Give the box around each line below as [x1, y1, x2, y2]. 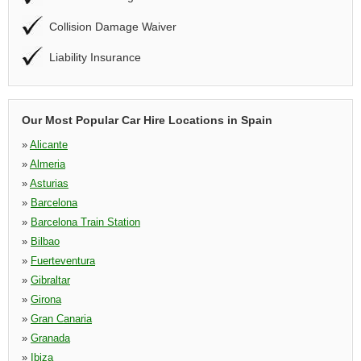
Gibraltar [31, 274, 70, 286]
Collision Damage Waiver [49, 20, 176, 33]
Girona [31, 293, 61, 305]
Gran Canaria [31, 313, 92, 325]
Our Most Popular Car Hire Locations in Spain [22, 114, 272, 127]
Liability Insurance [49, 51, 141, 64]
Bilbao [31, 235, 60, 247]
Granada [31, 332, 70, 344]
